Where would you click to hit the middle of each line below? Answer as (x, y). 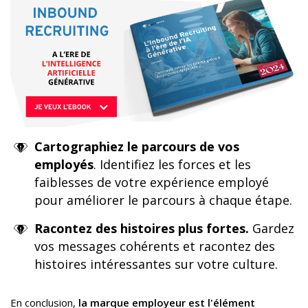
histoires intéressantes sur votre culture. (156, 264)
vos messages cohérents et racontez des (155, 246)
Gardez (272, 228)
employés (64, 164)
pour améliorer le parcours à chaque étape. (163, 200)
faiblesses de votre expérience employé (152, 182)
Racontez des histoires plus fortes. (142, 228)
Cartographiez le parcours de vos (137, 146)
